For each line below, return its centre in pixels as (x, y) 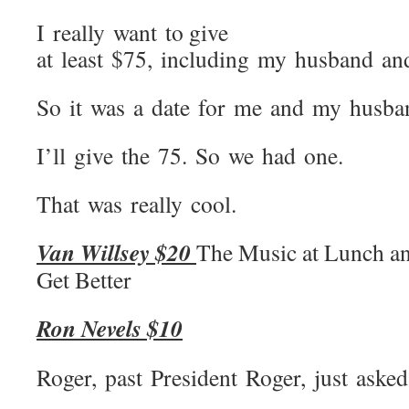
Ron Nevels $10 (110, 328)
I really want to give (132, 32)
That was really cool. (136, 204)
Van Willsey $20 (116, 252)
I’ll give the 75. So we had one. (190, 155)
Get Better (84, 279)
